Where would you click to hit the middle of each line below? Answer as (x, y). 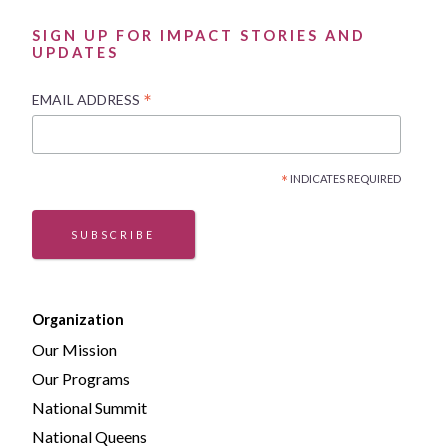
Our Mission (74, 350)
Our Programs (81, 379)
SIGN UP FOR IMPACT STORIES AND (199, 35)
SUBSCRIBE (113, 235)
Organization (78, 320)
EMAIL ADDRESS (87, 99)
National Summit (89, 408)
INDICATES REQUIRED (344, 179)
